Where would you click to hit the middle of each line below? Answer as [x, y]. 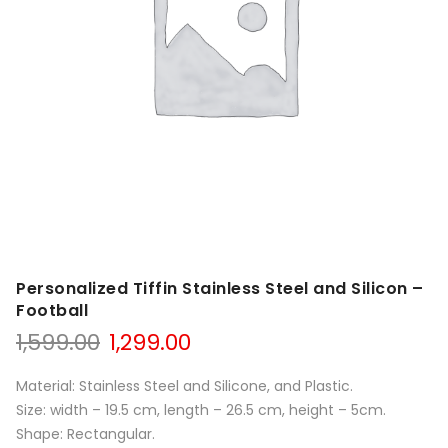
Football [52, 311]
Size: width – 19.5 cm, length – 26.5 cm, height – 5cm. [201, 410]
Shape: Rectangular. [85, 434]
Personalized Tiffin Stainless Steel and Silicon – [220, 289]
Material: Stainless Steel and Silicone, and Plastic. [184, 386]
